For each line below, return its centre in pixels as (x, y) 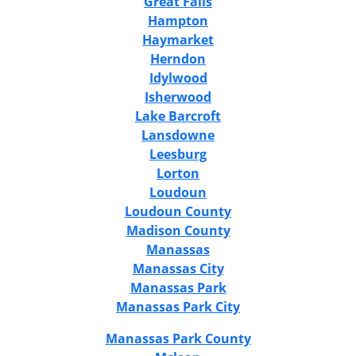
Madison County (178, 230)
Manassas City (178, 268)
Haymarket (178, 39)
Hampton (178, 20)
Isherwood (178, 97)
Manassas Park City (178, 306)
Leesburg (178, 154)
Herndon (178, 58)
